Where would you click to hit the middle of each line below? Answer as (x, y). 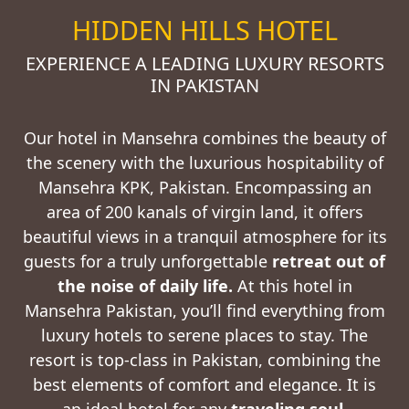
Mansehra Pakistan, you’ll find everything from (204, 310)
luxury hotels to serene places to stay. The (204, 335)
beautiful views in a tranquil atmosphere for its (204, 236)
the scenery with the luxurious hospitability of (204, 163)
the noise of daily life (142, 286)
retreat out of (329, 261)
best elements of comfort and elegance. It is (204, 384)
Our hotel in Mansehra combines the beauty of (204, 138)
